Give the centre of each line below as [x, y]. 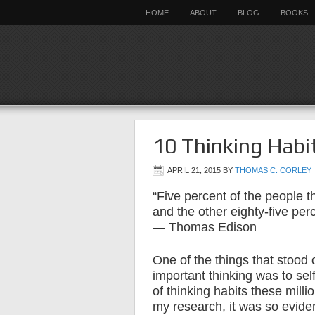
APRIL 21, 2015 [194, 170]
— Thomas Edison [205, 227]
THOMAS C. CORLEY [273, 170]
